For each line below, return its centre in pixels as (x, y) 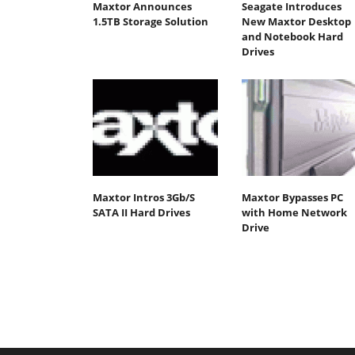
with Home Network (294, 212)
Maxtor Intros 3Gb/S (144, 197)
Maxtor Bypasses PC (292, 197)
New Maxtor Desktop (296, 22)
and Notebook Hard (292, 37)
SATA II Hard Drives (141, 212)
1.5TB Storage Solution (151, 22)
